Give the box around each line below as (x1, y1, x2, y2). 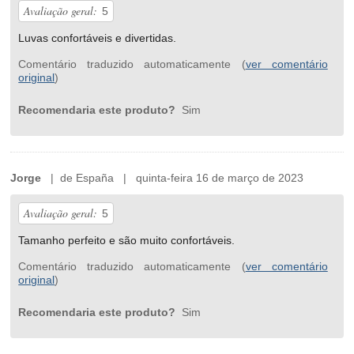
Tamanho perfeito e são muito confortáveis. (18, 234, 235, 247)
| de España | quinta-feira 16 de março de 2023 (41, 171, 304, 185)
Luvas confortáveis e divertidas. (18, 32, 177, 45)
